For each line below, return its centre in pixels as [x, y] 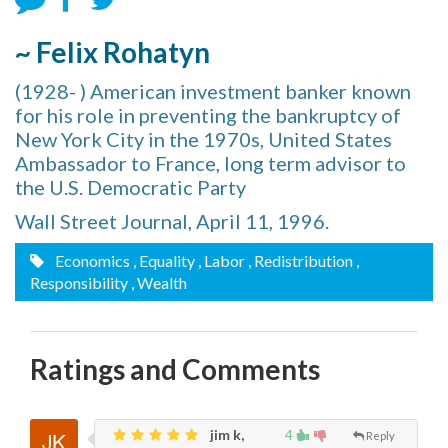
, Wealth [159, 282]
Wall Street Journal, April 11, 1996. [172, 221]
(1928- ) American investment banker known [213, 91]
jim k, [225, 434]
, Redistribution [300, 260]
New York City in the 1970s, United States [203, 139]
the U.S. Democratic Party [130, 187]
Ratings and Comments [175, 369]
